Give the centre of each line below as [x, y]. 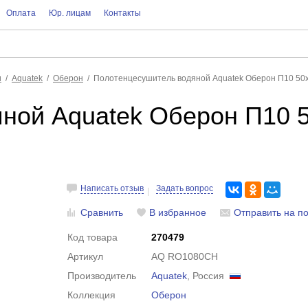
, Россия [209, 276]
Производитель [102, 276]
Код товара [93, 237]
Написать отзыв [112, 188]
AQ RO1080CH [185, 256]
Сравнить [102, 212]
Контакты [122, 13]
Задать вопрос [185, 188]
